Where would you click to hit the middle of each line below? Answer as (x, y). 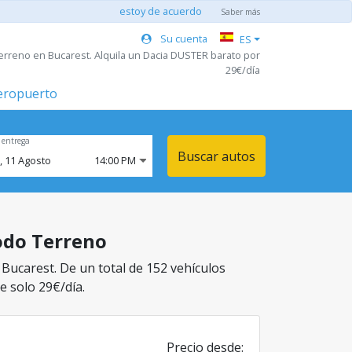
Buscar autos (216, 156)
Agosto (35, 160)
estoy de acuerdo (161, 11)
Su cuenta (183, 38)
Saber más (240, 12)
